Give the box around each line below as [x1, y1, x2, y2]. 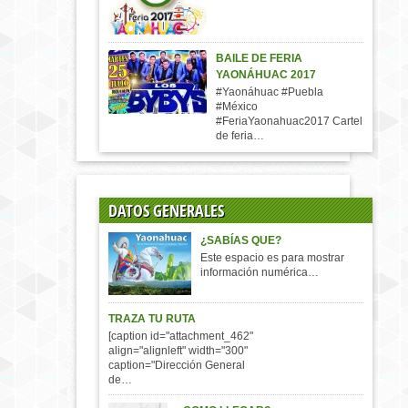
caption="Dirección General [108, 359, 245, 372]
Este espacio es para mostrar [200, 251, 344, 264]
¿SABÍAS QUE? [200, 234, 281, 247]
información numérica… [200, 266, 319, 279]
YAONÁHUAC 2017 [216, 68, 316, 81]
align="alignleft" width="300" [108, 344, 248, 358]
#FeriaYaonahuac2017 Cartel [216, 115, 362, 127]
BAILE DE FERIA [216, 52, 302, 65]
